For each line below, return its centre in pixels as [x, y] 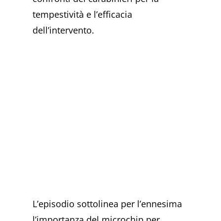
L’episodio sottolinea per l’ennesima [108, 203]
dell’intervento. [64, 30]
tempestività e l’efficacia [83, 15]
